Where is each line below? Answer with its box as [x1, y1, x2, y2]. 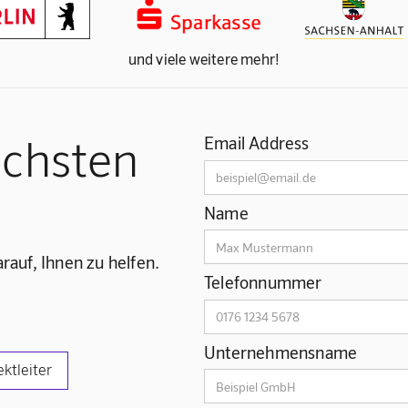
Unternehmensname [204, 341, 358, 362]
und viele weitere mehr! [127, 49, 280, 68]
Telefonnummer [204, 271, 322, 293]
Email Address [204, 132, 310, 154]
